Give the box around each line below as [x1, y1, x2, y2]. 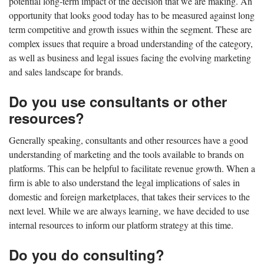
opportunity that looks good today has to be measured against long [9, 8, 255, 21]
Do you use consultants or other [9, 91, 227, 111]
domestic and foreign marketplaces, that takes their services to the [9, 190, 250, 203]
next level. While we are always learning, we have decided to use [9, 204, 249, 217]
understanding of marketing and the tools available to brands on [9, 147, 244, 160]
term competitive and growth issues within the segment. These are [9, 22, 252, 35]
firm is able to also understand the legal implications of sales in [9, 176, 240, 189]
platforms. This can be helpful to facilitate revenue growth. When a [9, 161, 255, 174]
